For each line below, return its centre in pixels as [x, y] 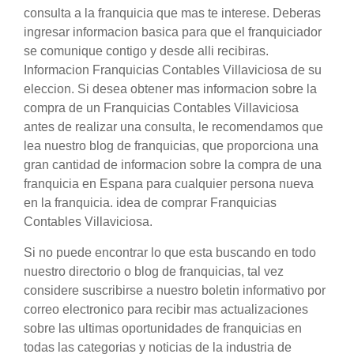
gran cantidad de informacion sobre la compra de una [173, 165]
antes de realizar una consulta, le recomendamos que [173, 127]
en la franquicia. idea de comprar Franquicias [150, 203]
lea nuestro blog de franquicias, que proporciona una [171, 146]
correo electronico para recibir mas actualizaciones [166, 310]
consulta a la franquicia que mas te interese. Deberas [172, 13]
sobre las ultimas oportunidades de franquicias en [163, 329]
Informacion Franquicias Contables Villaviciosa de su [173, 70]
